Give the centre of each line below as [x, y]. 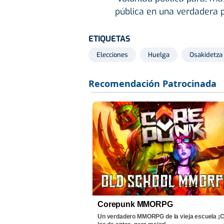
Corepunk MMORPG [135, 204]
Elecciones [112, 55]
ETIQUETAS [109, 39]
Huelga [159, 55]
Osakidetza [206, 55]
